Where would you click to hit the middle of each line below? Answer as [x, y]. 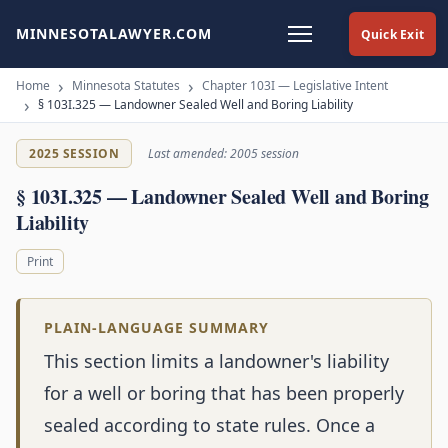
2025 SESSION [74, 153]
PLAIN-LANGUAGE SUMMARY [156, 328]
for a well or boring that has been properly [224, 393]
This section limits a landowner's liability [216, 361]
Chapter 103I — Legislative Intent [295, 85]
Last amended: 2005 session [223, 153]
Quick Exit [392, 34]
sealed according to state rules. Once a [209, 425]
